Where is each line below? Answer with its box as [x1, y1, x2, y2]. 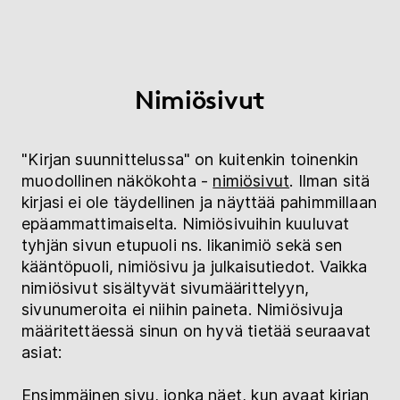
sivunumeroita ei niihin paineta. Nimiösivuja [21, 299, 343, 319]
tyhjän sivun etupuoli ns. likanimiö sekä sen [21, 235, 342, 254]
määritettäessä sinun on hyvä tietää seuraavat [21, 321, 371, 340]
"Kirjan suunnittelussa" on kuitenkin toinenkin [21, 149, 359, 169]
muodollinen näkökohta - [21, 171, 213, 190]
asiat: [21, 342, 62, 362]
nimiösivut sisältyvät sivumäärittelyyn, [21, 278, 310, 297]
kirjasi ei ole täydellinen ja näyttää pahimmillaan [21, 192, 377, 212]
